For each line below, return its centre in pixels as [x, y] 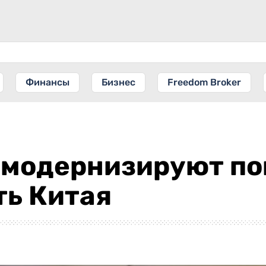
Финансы [47, 82]
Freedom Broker [204, 82]
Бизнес [118, 82]
